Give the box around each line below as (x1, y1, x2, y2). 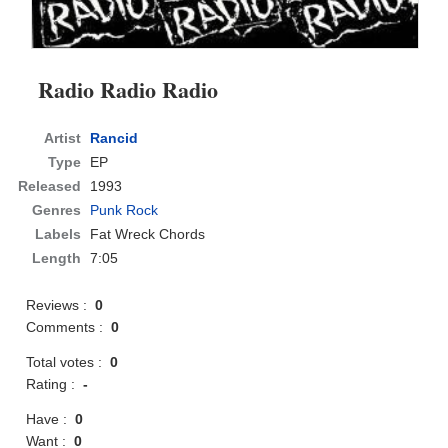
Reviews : (26, 297, 96, 314)
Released (18, 178, 82, 195)
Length (32, 250, 82, 267)
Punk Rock (90, 202, 159, 219)
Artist (44, 130, 82, 147)
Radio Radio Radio (38, 73, 219, 107)
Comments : (26, 319, 112, 336)
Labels (35, 226, 82, 243)
